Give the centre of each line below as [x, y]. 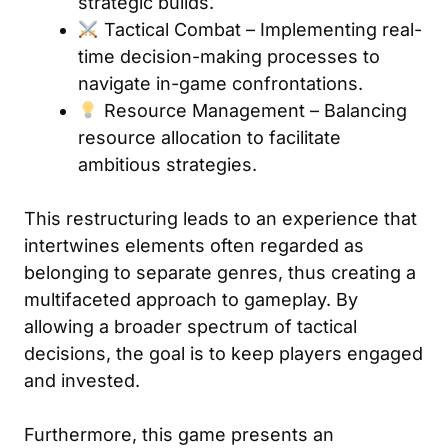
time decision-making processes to [229, 56]
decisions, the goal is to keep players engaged [223, 353]
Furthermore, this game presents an [179, 434]
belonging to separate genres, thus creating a [220, 272]
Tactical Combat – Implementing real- [260, 29]
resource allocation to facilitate [209, 137]
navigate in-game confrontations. [220, 83]
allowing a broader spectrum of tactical [190, 326]
